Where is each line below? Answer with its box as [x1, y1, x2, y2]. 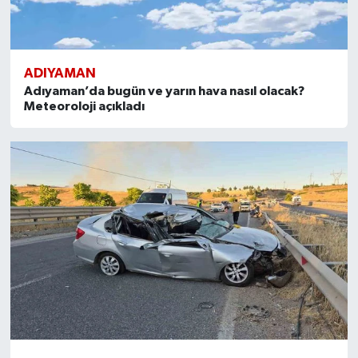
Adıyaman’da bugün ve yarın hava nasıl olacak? [23, 85, 304, 98]
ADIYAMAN [23, 66, 96, 81]
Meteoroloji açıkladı [23, 100, 145, 113]
